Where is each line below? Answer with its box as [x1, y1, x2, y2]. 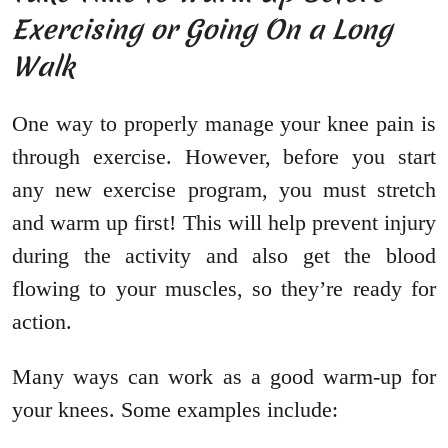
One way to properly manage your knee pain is [12, 111, 436, 137]
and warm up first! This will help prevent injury [12, 210, 436, 236]
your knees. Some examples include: [12, 397, 338, 423]
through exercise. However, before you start [12, 144, 436, 170]
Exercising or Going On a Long [12, 11, 392, 49]
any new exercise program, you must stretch [12, 177, 436, 203]
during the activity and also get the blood [12, 243, 436, 269]
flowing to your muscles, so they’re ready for [12, 276, 436, 302]
